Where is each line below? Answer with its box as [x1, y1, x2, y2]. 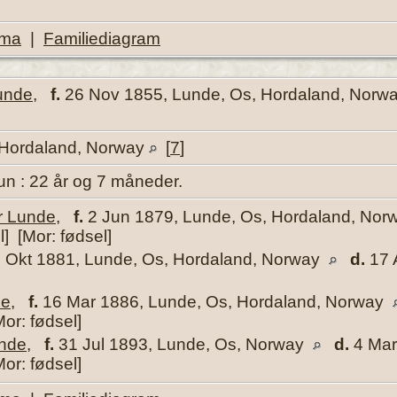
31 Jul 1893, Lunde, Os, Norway [54, 334, 308, 354]
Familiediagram [43, 28, 160, 48]
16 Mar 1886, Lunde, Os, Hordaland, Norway [38, 292, 388, 311]
